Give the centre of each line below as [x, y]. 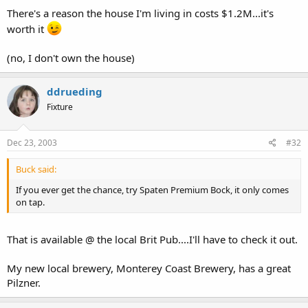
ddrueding [75, 91]
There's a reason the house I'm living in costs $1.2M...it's [140, 13]
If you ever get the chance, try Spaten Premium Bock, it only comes [152, 189]
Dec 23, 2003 [32, 142]
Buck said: [36, 169]
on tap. [30, 202]
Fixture [60, 107]
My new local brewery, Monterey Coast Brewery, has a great [149, 268]
